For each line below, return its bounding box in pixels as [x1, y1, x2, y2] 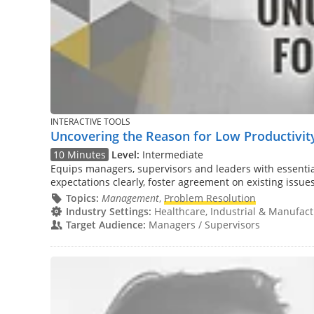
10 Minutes [53, 148, 107, 162]
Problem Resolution [163, 191, 256, 205]
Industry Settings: [65, 204, 151, 218]
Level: [111, 148, 140, 162]
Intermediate [139, 148, 204, 162]
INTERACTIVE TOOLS [50, 116, 130, 128]
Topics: [65, 191, 99, 205]
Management [101, 191, 159, 205]
